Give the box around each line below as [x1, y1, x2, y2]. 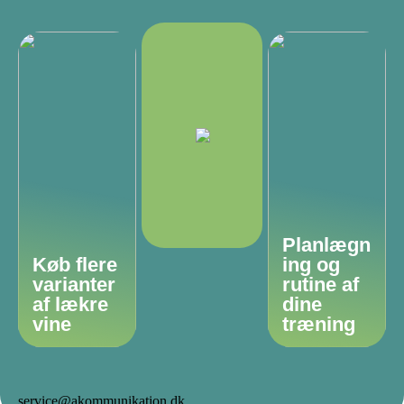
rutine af [282, 273, 360, 297]
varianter [32, 273, 115, 297]
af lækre [32, 293, 108, 317]
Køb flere [32, 253, 117, 277]
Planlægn [282, 234, 372, 257]
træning [282, 313, 356, 336]
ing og [282, 253, 341, 277]
